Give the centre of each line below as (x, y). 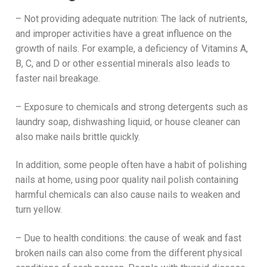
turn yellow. (39, 210)
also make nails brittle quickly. (78, 136)
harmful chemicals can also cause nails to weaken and (128, 195)
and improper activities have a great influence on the (124, 34)
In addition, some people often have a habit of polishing (131, 165)
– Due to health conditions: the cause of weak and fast (128, 238)
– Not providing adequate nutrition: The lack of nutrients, (131, 19)
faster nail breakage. (58, 79)
